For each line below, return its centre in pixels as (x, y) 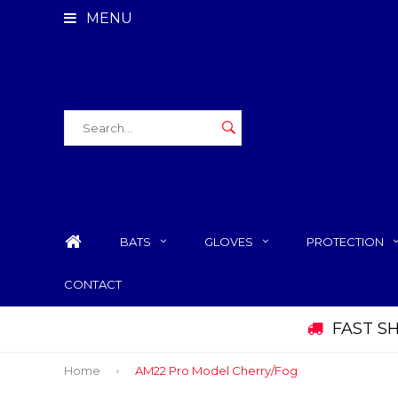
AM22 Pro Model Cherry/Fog (216, 371)
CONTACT (93, 284)
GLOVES (229, 241)
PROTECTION (345, 241)
